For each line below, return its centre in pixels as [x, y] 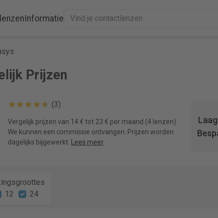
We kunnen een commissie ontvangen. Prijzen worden [91, 132]
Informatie [44, 18]
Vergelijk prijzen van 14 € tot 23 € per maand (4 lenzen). [93, 121]
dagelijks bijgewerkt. [40, 142]
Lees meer [87, 142]
